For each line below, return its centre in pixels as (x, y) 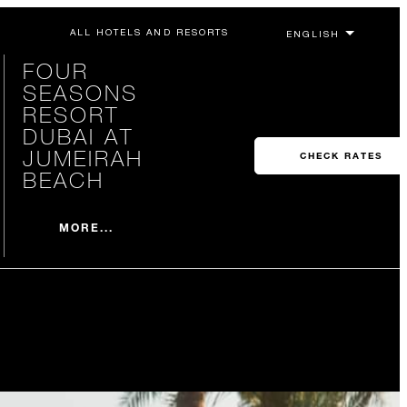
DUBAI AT (78, 136)
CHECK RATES (341, 156)
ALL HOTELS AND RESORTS (149, 32)
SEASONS (80, 92)
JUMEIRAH (83, 158)
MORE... (86, 227)
